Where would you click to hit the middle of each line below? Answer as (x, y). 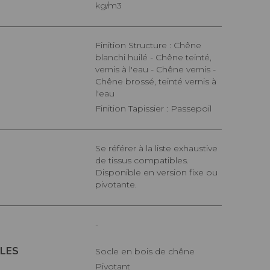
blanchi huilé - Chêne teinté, (153, 58)
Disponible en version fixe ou (156, 173)
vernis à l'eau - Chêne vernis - (155, 70)
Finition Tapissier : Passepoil (156, 109)
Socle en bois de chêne (148, 252)
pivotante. (116, 185)
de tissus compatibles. (142, 161)
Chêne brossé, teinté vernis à (156, 82)
